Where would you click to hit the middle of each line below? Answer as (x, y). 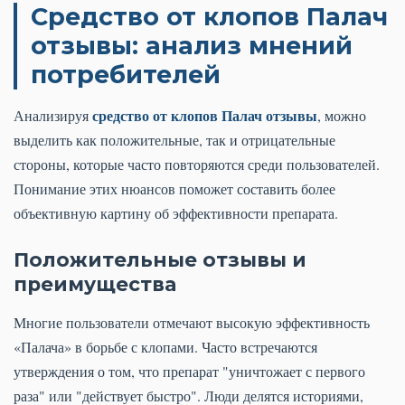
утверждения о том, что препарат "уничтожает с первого (189, 372)
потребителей (126, 75)
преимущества (95, 284)
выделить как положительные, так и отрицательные (174, 140)
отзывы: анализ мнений (192, 46)
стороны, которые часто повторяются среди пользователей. (197, 165)
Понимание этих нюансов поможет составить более (174, 189)
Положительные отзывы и (160, 260)
